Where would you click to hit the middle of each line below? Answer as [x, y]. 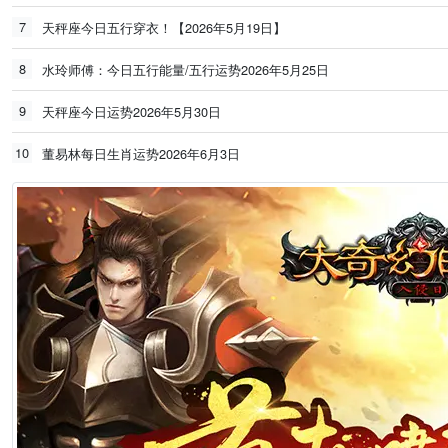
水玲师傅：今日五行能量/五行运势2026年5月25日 [185, 69]
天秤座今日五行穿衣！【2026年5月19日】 [164, 27]
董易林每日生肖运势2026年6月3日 [141, 153]
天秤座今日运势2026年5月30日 [131, 111]
